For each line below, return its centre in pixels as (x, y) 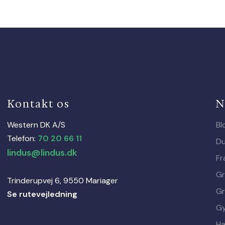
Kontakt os (38, 104)
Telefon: (22, 138)
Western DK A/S (36, 125)
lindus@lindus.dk (42, 152)
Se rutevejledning (42, 194)
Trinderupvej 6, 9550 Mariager (62, 180)
